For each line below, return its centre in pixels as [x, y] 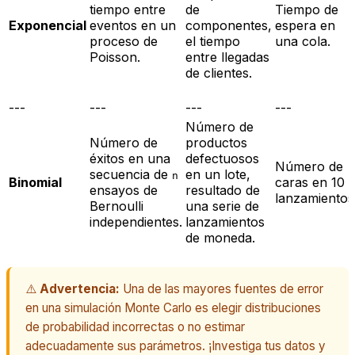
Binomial [35, 183]
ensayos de [124, 191]
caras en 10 [310, 183]
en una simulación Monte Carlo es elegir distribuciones [173, 308]
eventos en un [133, 26]
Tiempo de [307, 10]
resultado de [223, 191]
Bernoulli [116, 206]
